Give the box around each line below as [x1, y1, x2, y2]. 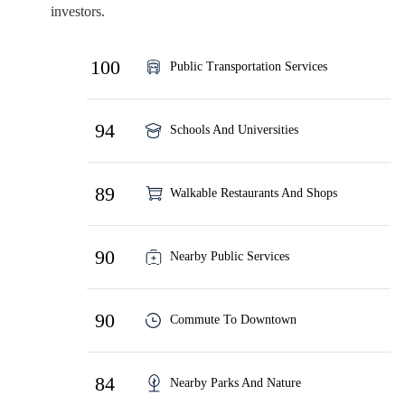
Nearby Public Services [170, 249, 289, 263]
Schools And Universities [170, 122, 298, 137]
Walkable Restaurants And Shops [170, 185, 337, 200]
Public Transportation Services [170, 59, 327, 73]
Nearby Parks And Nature [170, 375, 301, 390]
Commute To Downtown [170, 312, 297, 326]
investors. [51, 3, 105, 19]
